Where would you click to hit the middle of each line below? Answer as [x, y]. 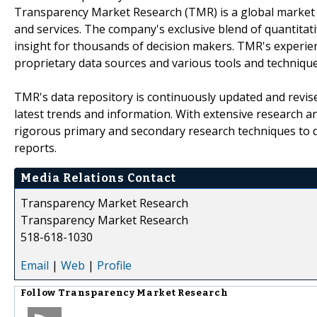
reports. [35, 148]
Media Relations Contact [98, 178]
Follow [39, 293]
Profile [114, 265]
